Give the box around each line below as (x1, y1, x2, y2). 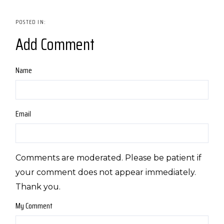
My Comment (15, 199, 52, 212)
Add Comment (15, 32, 94, 57)
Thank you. (15, 182, 60, 191)
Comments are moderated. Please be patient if (15, 153, 201, 162)
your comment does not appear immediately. (15, 167, 196, 177)
